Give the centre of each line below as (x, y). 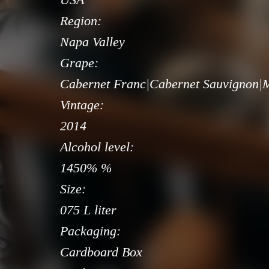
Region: (81, 21)
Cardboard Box (101, 252)
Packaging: (90, 231)
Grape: (79, 63)
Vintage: (82, 105)
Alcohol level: (97, 147)
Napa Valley (92, 42)
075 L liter (88, 210)
